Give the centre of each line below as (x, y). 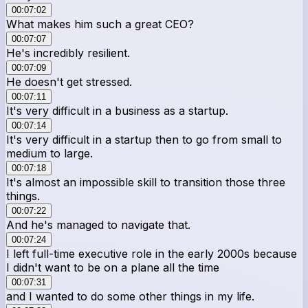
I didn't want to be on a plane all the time (113, 267)
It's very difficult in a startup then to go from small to (144, 139)
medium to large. (49, 153)
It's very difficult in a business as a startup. (117, 110)
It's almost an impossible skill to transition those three (146, 182)
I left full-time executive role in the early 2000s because (152, 253)
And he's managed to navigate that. (98, 224)
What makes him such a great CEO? (100, 24)
